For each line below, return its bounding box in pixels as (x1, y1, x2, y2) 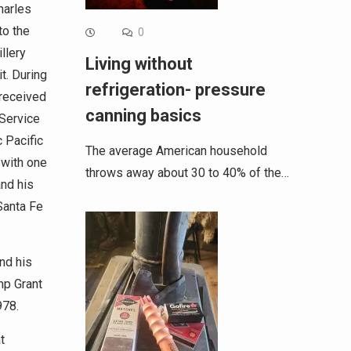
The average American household (85, 143, 267, 159)
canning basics (85, 106, 201, 126)
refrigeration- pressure (85, 80, 266, 100)
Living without (85, 54, 193, 74)
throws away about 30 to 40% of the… (85, 165, 289, 181)
